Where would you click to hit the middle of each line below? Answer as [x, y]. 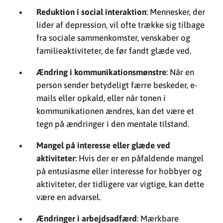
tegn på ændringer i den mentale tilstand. [113, 59]
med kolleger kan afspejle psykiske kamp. [113, 192]
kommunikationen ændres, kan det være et [115, 46]
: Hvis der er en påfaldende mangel [140, 93]
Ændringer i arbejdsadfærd [87, 154]
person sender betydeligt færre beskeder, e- [117, 20]
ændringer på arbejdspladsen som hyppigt [115, 167]
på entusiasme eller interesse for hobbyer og [119, 106]
